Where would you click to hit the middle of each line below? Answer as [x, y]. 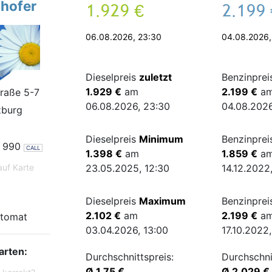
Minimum [161, 139]
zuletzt [156, 77]
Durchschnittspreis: [130, 257]
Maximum [163, 201]
